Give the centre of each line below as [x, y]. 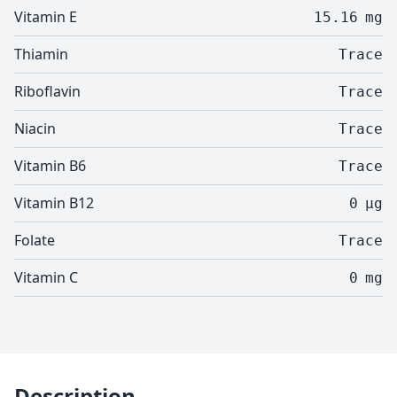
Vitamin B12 [54, 203]
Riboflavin [47, 91]
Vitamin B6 [50, 166]
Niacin [35, 128]
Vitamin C [46, 277]
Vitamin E [46, 17]
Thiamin [41, 54]
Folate [35, 240]
